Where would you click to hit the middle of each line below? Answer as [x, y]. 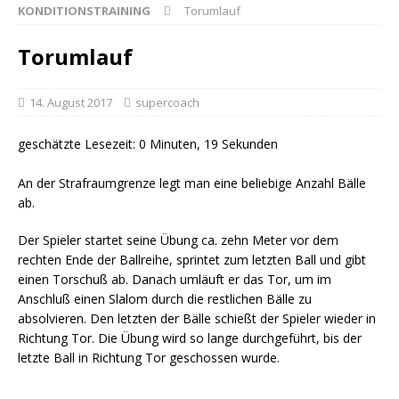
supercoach [167, 102]
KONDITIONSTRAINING [84, 11]
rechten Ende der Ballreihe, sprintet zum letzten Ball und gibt [192, 260]
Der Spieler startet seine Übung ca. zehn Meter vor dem [178, 240]
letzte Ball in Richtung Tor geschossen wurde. [149, 358]
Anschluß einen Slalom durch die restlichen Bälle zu [165, 299]
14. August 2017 [71, 102]
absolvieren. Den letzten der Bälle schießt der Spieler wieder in [197, 318]
